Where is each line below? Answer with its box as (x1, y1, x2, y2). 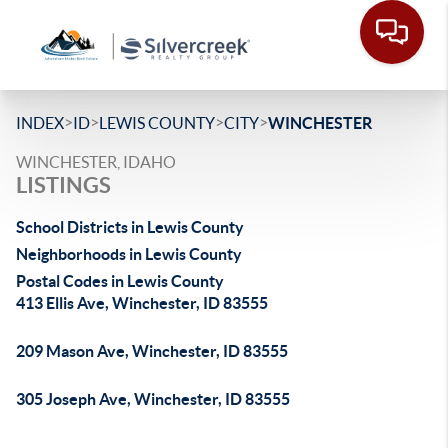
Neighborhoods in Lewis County (16, 245, 242, 263)
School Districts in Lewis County (16, 218, 244, 236)
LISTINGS (16, 172, 111, 197)
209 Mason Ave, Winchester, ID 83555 (16, 342, 288, 360)
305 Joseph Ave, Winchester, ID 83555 (16, 390, 290, 408)
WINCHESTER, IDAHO (16, 153, 176, 171)
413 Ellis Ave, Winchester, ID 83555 (16, 294, 268, 312)
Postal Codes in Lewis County (16, 272, 224, 290)
